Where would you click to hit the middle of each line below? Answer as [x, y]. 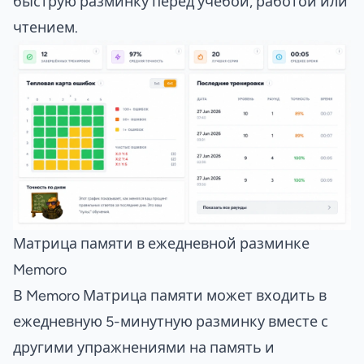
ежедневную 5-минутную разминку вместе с [171, 321]
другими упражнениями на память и [144, 347]
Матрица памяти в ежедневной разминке [161, 243]
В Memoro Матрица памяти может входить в [170, 295]
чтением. [45, 27]
